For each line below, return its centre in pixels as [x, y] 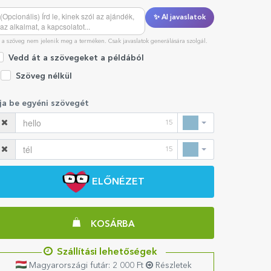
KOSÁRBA [113, 224]
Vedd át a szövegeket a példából [76, 58]
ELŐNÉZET [119, 182]
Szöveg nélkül [44, 77]
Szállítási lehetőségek [107, 252]
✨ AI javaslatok [180, 18]
